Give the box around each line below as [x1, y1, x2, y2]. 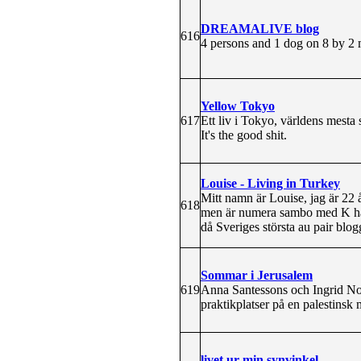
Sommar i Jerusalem [201, 268, 313, 282]
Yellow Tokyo [201, 98, 275, 113]
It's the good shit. [201, 127, 287, 142]
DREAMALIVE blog [201, 21, 319, 35]
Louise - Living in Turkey [201, 176, 340, 190]
